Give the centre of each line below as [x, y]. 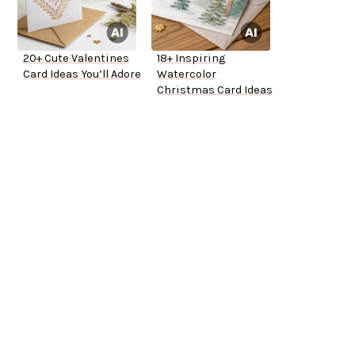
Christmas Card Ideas [215, 90]
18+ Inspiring [191, 59]
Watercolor [187, 74]
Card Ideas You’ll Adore [82, 74]
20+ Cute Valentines [76, 59]
